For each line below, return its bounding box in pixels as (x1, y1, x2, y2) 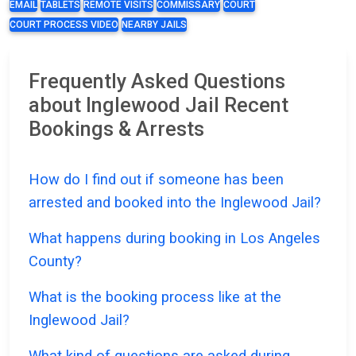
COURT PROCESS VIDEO (10, 19, 118, 31)
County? (29, 253, 82, 270)
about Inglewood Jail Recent (29, 94, 288, 118)
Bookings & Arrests (29, 118, 204, 141)
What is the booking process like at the (29, 288, 281, 306)
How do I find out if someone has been (29, 171, 284, 188)
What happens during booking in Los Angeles (29, 230, 320, 247)
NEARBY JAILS (122, 19, 187, 31)
